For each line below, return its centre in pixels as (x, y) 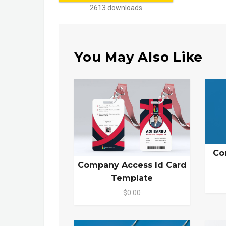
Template (132, 178)
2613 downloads (116, 8)
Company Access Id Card (132, 165)
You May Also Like (139, 57)
